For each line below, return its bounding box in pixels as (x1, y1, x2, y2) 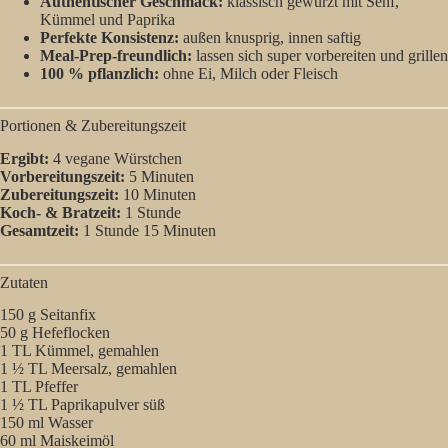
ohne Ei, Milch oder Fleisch (159, 64, 338, 82)
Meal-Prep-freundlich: (40, 46, 192, 64)
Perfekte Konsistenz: (40, 28, 179, 46)
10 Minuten (119, 185, 196, 203)
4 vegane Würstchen (49, 149, 182, 167)
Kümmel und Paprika (40, 10, 175, 28)
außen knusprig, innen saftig (179, 28, 361, 46)
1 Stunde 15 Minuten (79, 221, 216, 239)
